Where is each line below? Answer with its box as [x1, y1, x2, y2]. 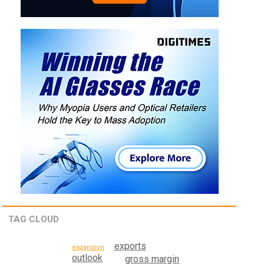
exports [114, 240, 146, 252]
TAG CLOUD [8, 214, 60, 225]
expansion [72, 243, 104, 252]
